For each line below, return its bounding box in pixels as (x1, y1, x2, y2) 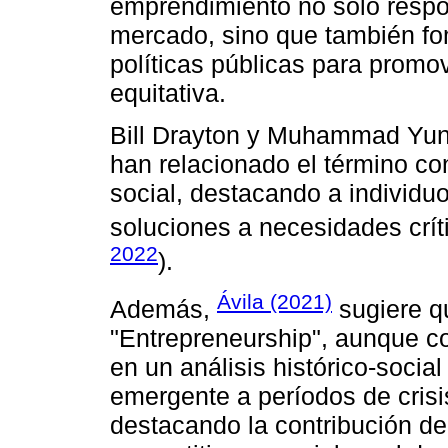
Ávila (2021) (217, 289, 332, 313)
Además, (110, 295, 217, 324)
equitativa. (110, 78, 226, 107)
